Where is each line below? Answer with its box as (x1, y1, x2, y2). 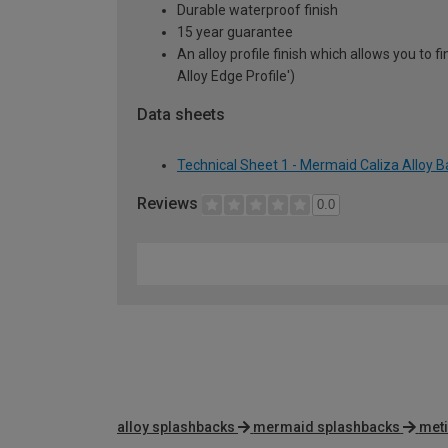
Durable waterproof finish (177, 2, 338, 19)
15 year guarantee (177, 24, 293, 41)
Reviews (137, 194, 202, 214)
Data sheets (137, 105, 225, 125)
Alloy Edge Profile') (177, 68, 295, 85)
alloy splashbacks (117, 418, 235, 435)
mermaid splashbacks (253, 418, 401, 435)
